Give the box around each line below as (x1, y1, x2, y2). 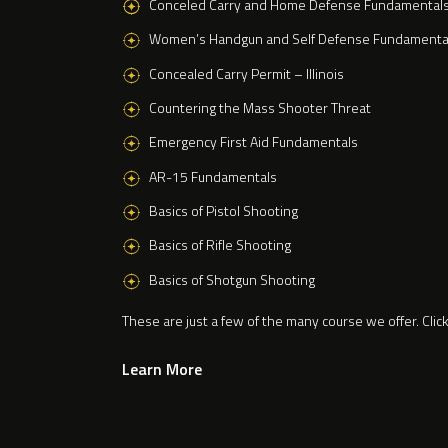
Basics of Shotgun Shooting (148, 268, 315, 290)
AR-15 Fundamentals (148, 165, 277, 187)
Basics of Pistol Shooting (148, 199, 298, 221)
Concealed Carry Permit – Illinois (148, 62, 344, 84)
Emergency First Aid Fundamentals (148, 131, 361, 153)
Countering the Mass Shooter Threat (148, 96, 371, 118)
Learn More (122, 357, 202, 382)
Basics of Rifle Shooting (148, 234, 291, 256)
